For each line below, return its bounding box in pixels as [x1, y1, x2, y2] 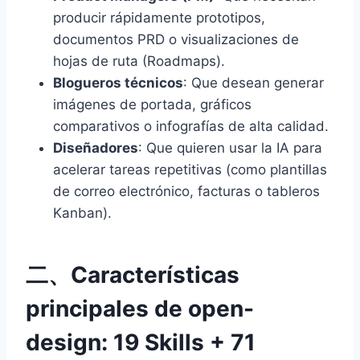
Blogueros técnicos [53, 74, 183, 91]
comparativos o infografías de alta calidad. [53, 117, 329, 134]
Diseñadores [53, 139, 138, 156]
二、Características [26, 260, 239, 288]
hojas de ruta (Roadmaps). [53, 52, 225, 69]
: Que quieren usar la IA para [138, 139, 322, 156]
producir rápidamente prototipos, [53, 9, 265, 26]
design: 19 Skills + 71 [26, 328, 256, 356]
